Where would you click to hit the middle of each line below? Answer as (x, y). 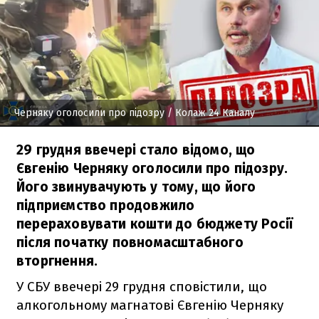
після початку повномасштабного (130, 242)
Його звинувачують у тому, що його (136, 187)
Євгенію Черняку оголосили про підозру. (152, 168)
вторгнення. (57, 261)
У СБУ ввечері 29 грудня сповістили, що (142, 286)
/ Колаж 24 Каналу (210, 113)
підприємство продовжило (106, 205)
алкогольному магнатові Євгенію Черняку (150, 305)
